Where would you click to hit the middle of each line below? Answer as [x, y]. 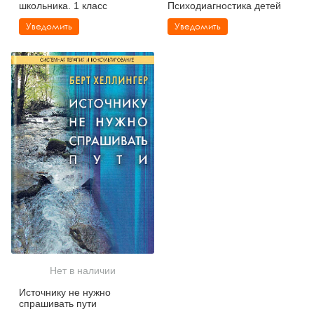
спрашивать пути [58, 304]
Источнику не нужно [65, 293]
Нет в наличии [83, 271]
